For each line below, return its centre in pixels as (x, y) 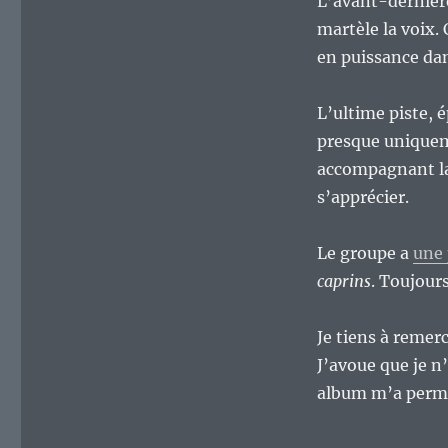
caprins (343, 281)
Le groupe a (364, 253)
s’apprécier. (362, 197)
